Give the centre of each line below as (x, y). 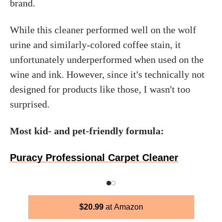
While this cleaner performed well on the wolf (103, 30)
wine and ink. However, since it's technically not (107, 74)
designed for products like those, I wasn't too (100, 89)
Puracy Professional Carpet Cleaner (94, 158)
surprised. (30, 104)
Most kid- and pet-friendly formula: (87, 131)
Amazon (128, 207)
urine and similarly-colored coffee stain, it (95, 45)
